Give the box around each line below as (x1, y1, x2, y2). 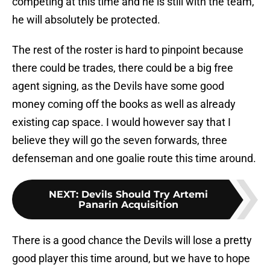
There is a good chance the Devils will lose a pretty (12, 234, 252, 247)
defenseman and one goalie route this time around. (12, 152, 256, 165)
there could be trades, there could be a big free (12, 61, 233, 75)
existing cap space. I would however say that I (12, 116, 231, 129)
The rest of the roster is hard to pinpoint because (12, 43, 243, 57)
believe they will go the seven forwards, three (12, 134, 227, 147)
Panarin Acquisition (78, 199, 178, 211)
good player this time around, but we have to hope (12, 252, 250, 265)
